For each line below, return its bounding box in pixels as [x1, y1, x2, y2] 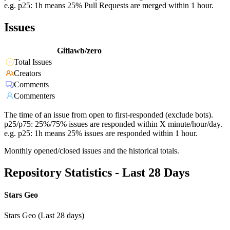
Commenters [14, 91, 55, 101]
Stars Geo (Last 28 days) [4, 210, 84, 220]
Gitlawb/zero [57, 46, 102, 55]
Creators [14, 69, 41, 78]
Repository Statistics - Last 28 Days [4, 166, 189, 180]
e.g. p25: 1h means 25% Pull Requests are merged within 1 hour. [4, 1, 214, 10]
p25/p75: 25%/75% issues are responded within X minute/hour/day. [4, 120, 222, 129]
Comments [14, 80, 49, 89]
